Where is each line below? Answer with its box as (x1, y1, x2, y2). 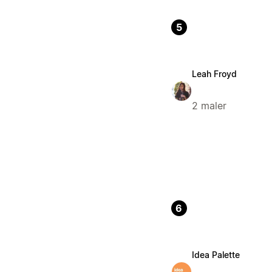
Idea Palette (191, 250, 240, 260)
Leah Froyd (191, 69, 237, 80)
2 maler (191, 100, 226, 112)
